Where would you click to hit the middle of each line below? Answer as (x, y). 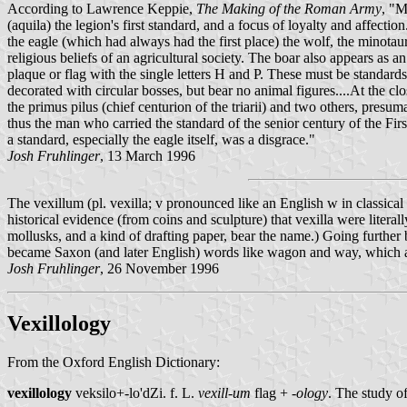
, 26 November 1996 (159, 269)
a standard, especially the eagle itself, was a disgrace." (161, 140)
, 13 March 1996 (148, 156)
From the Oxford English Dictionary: (114, 362)
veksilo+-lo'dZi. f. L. (135, 393)
